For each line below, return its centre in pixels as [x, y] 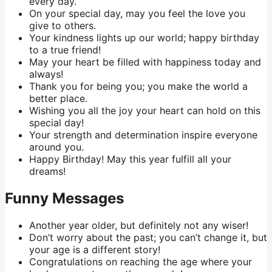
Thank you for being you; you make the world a [138, 86]
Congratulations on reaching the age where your [141, 261]
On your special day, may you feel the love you [137, 13]
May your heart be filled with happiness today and [145, 62]
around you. [56, 147]
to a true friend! [65, 49]
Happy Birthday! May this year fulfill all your [130, 159]
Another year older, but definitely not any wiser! [139, 225]
